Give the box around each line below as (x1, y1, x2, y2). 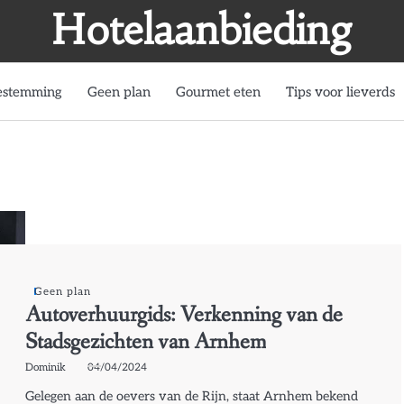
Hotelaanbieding (51, 5, 353, 55)
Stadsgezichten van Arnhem (25, 326, 267, 357)
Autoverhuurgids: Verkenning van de (25, 299, 344, 330)
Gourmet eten (176, 83, 261, 100)
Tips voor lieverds (286, 83, 395, 100)
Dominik (25, 360, 67, 373)
